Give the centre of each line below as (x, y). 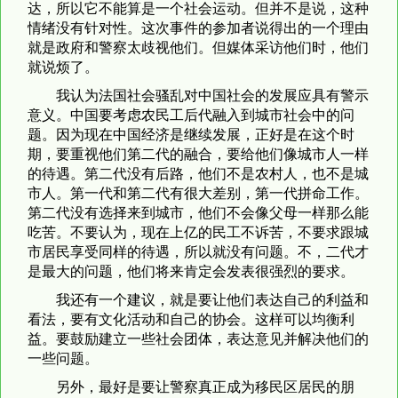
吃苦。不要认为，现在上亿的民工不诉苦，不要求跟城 (198, 232)
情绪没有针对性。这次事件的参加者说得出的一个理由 (198, 28)
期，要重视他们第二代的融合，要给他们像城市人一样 (198, 154)
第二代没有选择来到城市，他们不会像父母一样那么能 (198, 212)
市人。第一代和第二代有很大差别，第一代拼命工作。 (198, 193)
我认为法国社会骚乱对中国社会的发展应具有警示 (212, 95)
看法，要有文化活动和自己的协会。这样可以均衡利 (191, 319)
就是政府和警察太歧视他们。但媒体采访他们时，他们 (198, 47)
